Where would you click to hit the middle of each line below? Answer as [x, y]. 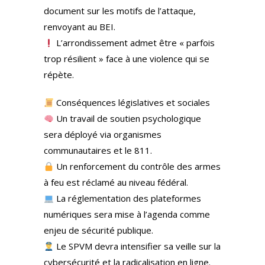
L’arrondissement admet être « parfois [135, 43]
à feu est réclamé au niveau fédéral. [116, 182]
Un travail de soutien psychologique [128, 118]
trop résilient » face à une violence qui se [127, 59]
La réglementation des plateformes [128, 198]
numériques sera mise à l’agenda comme [127, 214]
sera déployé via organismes [103, 134]
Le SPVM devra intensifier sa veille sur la [138, 246]
